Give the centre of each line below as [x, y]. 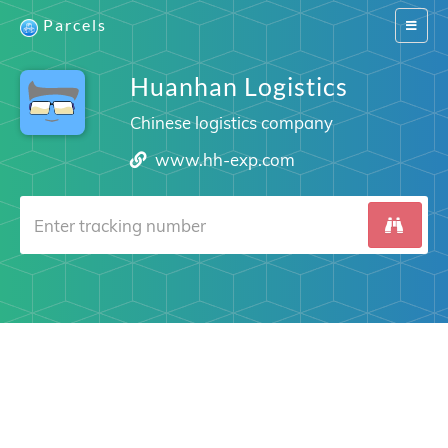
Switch [422, 24]
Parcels [75, 24]
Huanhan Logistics [238, 86]
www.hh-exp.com [225, 159]
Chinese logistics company [231, 122]
